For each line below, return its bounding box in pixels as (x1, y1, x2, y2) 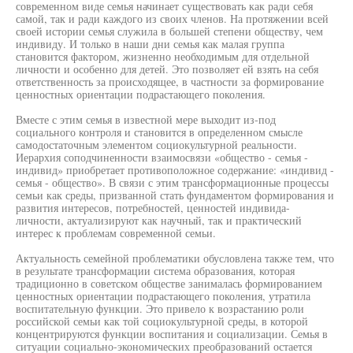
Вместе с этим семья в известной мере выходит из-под (16, 112, 276, 127)
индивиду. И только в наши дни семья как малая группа (16, 36, 284, 51)
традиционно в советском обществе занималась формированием (16, 276, 322, 291)
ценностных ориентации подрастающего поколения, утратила (16, 288, 310, 303)
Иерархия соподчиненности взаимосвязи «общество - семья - (16, 150, 308, 165)
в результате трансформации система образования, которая (16, 263, 295, 278)
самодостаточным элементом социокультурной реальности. (16, 137, 297, 152)
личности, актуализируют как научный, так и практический (16, 213, 302, 228)
